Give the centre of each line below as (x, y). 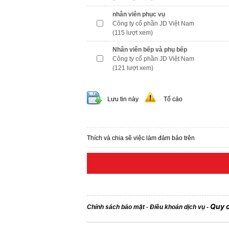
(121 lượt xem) (133, 68)
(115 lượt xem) (133, 33)
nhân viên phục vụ (139, 14)
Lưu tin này (123, 99)
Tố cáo (173, 99)
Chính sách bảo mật (116, 207)
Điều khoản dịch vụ (177, 207)
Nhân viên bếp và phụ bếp (150, 50)
